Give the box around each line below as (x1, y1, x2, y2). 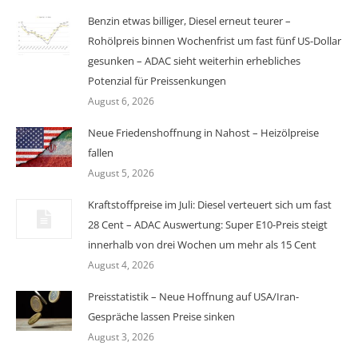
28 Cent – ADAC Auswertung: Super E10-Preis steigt (88, 217, 328, 232)
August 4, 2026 (88, 257, 154, 272)
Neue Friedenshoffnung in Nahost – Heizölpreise (88, 125, 319, 140)
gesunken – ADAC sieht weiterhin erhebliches (88, 53, 300, 68)
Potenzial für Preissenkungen (88, 73, 226, 88)
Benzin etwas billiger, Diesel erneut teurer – (88, 13, 291, 28)
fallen (88, 145, 113, 160)
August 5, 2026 (88, 165, 154, 180)
